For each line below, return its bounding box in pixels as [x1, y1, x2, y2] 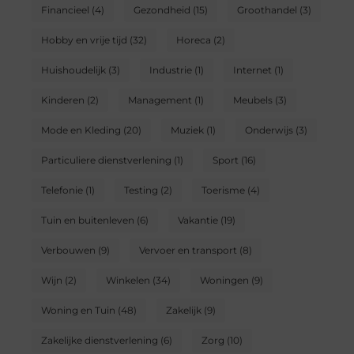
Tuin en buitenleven [40, 213, 134, 226]
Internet [232, 63, 272, 76]
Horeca [175, 33, 211, 46]
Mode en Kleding [40, 123, 121, 136]
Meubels [232, 93, 273, 106]
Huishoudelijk [40, 63, 106, 76]
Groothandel [236, 3, 297, 16]
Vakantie [177, 213, 218, 226]
